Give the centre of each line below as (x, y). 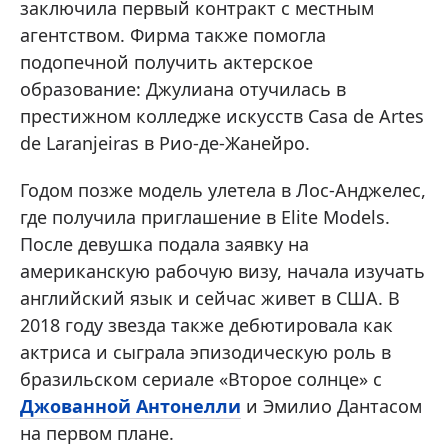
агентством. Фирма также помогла (173, 35)
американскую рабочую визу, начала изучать (222, 271)
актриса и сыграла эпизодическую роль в (205, 352)
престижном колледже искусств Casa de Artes (222, 116)
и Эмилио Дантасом (331, 406)
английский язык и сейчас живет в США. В (210, 298)
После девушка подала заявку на (164, 244)
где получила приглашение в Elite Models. (205, 217)
